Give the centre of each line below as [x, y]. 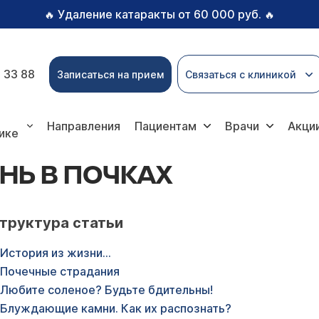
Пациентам [166, 126]
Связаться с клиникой [241, 74]
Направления [84, 126]
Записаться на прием [110, 74]
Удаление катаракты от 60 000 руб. [159, 14]
